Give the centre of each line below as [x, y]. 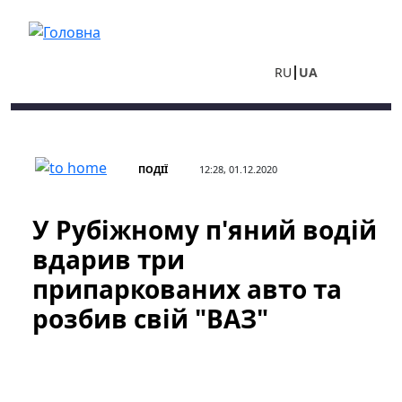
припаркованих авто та [187, 289]
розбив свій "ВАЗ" [150, 319]
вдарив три [109, 259]
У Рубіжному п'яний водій [205, 230]
